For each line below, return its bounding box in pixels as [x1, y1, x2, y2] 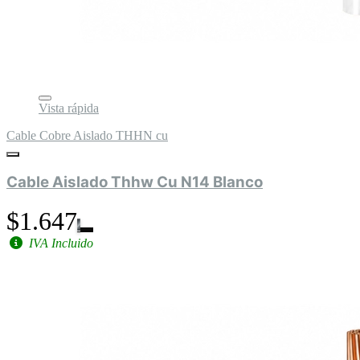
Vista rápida [39, 101, 99, 116]
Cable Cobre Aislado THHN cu [6, 129, 168, 143]
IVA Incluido [26, 235, 93, 250]
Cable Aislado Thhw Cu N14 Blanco [6, 172, 263, 191]
